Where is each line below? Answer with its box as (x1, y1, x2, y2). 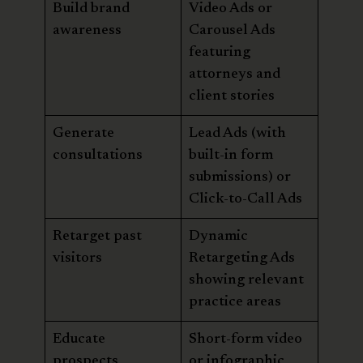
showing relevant (189, 272, 304, 288)
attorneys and (189, 66, 280, 82)
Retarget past (53, 228, 142, 244)
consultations (53, 147, 143, 163)
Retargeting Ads (189, 250, 295, 266)
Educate (53, 331, 105, 347)
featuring (189, 45, 250, 60)
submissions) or (189, 169, 291, 185)
